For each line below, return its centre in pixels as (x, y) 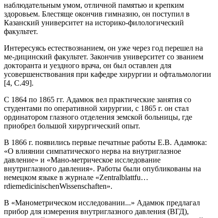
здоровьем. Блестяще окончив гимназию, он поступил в (97, 14)
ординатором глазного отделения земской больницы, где (98, 117)
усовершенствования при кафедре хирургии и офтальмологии (108, 74)
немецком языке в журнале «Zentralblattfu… (76, 177)
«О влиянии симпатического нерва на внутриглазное (92, 151)
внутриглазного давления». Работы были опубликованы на (102, 169)
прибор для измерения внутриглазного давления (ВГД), (96, 211)
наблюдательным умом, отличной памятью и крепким (94, 5)
